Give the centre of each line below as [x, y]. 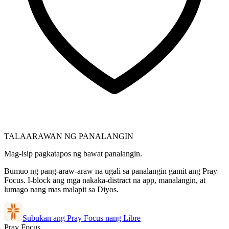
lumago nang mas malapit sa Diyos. [61, 189]
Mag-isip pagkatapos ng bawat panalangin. [73, 153]
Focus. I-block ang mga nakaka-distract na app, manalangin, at [105, 180]
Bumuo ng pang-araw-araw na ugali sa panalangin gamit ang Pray [111, 171]
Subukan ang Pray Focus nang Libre [82, 218]
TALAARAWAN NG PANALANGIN [69, 136]
